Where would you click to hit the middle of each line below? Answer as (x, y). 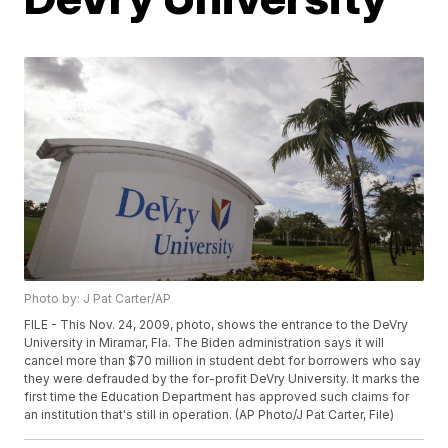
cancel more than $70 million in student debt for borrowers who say (223, 361)
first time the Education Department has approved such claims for (217, 397)
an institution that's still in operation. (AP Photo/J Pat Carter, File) (209, 415)
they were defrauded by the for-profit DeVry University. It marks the (222, 379)
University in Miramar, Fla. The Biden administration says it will (204, 343)
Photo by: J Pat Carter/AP (98, 299)
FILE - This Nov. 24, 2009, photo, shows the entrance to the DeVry (216, 325)
